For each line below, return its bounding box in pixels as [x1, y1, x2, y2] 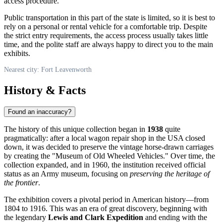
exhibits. [4, 49, 30, 57]
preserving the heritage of [130, 169, 210, 178]
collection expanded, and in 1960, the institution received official [4, 161, 206, 169]
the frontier [4, 178, 38, 187]
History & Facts [4, 83, 86, 97]
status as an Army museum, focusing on [4, 169, 130, 178]
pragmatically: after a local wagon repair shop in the [4, 134, 167, 143]
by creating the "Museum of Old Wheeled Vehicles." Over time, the [4, 152, 215, 161]
